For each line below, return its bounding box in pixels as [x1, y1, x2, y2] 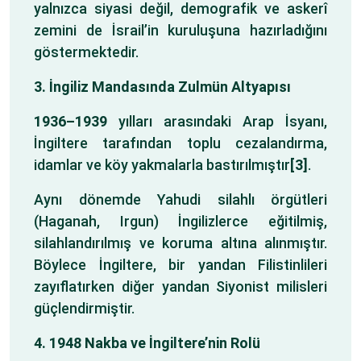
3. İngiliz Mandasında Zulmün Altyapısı [34, 78, 291, 95]
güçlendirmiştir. [34, 300, 135, 317]
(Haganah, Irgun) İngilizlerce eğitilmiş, [34, 213, 327, 230]
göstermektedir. [34, 44, 139, 60]
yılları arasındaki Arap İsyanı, [107, 113, 327, 130]
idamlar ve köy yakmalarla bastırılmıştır [34, 156, 290, 173]
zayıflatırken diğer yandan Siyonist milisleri [34, 278, 327, 295]
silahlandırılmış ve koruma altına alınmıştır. [34, 234, 327, 251]
